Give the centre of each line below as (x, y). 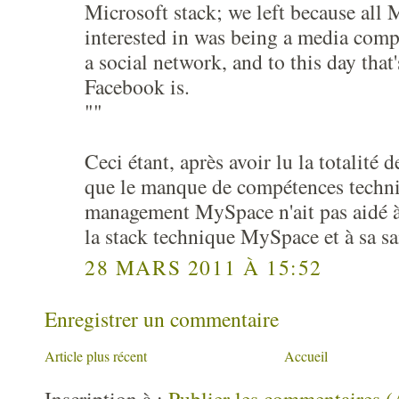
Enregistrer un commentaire (162, 318)
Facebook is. (137, 86)
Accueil (306, 355)
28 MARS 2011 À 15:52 (204, 267)
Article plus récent (96, 355)
